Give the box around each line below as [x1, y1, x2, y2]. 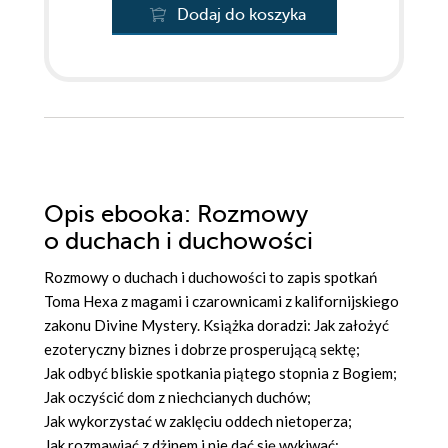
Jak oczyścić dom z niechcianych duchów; [44, 388, 311, 407]
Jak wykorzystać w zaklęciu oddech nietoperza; [44, 412, 352, 431]
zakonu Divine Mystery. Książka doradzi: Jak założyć [44, 316, 389, 335]
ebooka [101, 201, 184, 229]
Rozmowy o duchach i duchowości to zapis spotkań [44, 268, 377, 287]
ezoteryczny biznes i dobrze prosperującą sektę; [44, 340, 360, 359]
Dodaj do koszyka [176, 6, 306, 25]
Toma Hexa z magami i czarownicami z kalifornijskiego [44, 292, 399, 311]
